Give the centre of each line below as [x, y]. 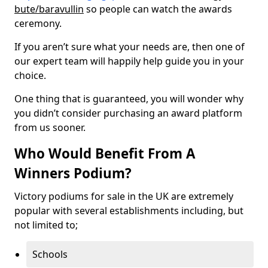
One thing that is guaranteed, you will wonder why [129, 99]
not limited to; [46, 225]
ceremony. [39, 23]
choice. [30, 75]
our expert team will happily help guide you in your [129, 61]
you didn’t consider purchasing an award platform [128, 113]
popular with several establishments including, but [129, 211]
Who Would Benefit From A [105, 153]
